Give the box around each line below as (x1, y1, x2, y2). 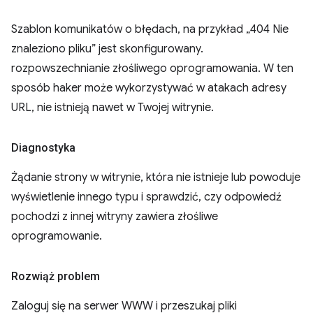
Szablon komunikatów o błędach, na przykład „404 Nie (11, 22, 289, 36)
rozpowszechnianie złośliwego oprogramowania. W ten (11, 61, 293, 75)
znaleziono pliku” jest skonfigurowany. (11, 42, 203, 56)
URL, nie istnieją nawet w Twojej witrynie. (11, 101, 214, 115)
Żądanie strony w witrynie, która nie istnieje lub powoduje (11, 170, 300, 184)
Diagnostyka (11, 141, 75, 154)
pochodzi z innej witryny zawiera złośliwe (11, 210, 218, 224)
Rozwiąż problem (11, 270, 100, 283)
